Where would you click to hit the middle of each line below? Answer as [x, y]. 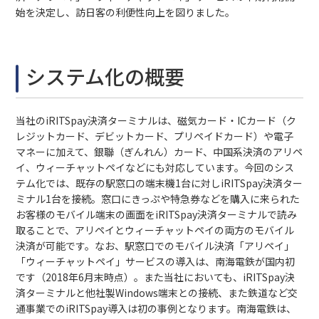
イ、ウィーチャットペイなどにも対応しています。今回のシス [155, 167]
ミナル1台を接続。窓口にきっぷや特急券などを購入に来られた [158, 199]
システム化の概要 [105, 76]
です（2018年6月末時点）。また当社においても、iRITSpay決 [156, 277]
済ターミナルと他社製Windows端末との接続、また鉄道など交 [157, 293]
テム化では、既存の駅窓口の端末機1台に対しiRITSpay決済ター [159, 183]
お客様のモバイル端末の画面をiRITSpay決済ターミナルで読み [157, 214]
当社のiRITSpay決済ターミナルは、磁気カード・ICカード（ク [156, 120]
